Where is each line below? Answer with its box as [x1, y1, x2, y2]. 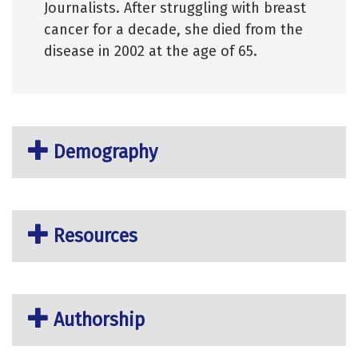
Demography [54, 140, 157, 163]
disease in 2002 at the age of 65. [44, 42, 257, 60]
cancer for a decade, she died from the [44, 20, 303, 38]
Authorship [54, 308, 145, 331]
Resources [54, 224, 137, 247]
